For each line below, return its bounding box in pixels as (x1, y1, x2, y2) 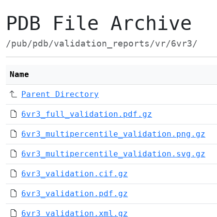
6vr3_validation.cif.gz (21, 169, 128, 178)
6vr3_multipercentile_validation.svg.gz (21, 149, 205, 158)
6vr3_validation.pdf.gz (21, 189, 128, 198)
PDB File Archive (6, 12, 192, 34)
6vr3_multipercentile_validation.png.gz (21, 129, 205, 139)
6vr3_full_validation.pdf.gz (21, 109, 152, 119)
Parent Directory (21, 90, 99, 99)
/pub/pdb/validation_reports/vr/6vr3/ (6, 39, 198, 48)
